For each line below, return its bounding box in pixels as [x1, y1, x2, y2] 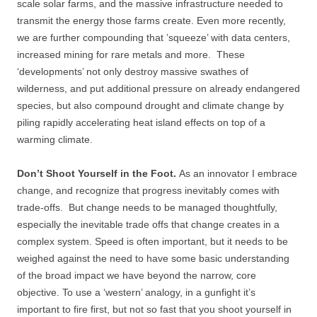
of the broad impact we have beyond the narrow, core [17, 270, 256, 281]
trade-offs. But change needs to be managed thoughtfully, [17, 202, 277, 213]
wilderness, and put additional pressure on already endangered [17, 83, 300, 94]
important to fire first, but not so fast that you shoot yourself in [17, 304, 292, 315]
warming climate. [17, 134, 93, 145]
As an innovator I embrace [179, 168, 297, 179]
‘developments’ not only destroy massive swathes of [17, 66, 248, 77]
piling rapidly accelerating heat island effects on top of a [17, 117, 265, 128]
